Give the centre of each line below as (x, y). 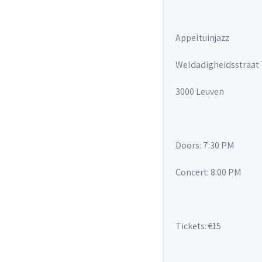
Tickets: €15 (198, 226)
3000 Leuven (200, 92)
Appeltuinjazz (202, 38)
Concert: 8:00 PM (208, 172)
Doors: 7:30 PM (205, 145)
